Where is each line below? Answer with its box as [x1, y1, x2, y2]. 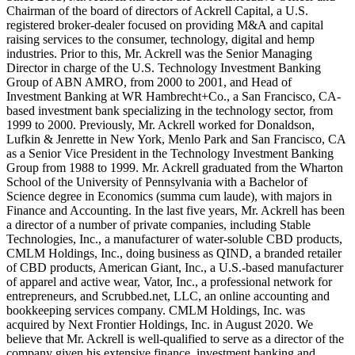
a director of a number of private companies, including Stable [6, 218, 311, 232]
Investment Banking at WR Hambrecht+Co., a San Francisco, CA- [6, 90, 341, 104]
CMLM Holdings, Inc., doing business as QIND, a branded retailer [6, 246, 342, 261]
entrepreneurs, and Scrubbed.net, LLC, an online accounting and [6, 289, 330, 303]
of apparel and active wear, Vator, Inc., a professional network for [6, 275, 332, 289]
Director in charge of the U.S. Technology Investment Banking [6, 61, 321, 75]
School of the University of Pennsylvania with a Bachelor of [6, 175, 307, 189]
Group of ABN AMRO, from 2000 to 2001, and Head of [6, 75, 292, 90]
